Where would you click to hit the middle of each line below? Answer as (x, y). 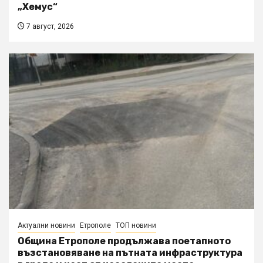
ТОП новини (136, 226)
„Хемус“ (38, 7)
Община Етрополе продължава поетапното (124, 241)
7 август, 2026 (49, 27)
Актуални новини (46, 226)
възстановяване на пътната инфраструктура (130, 253)
